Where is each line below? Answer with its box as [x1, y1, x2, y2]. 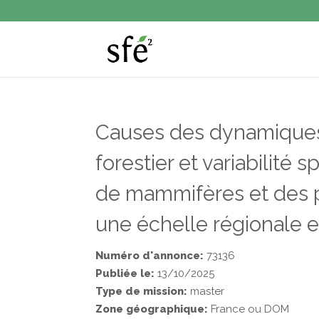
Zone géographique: [95, 303, 209, 315]
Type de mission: [95, 285, 188, 298]
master [187, 285, 225, 298]
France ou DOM [208, 303, 290, 315]
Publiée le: [95, 267, 155, 280]
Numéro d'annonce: [95, 249, 204, 262]
